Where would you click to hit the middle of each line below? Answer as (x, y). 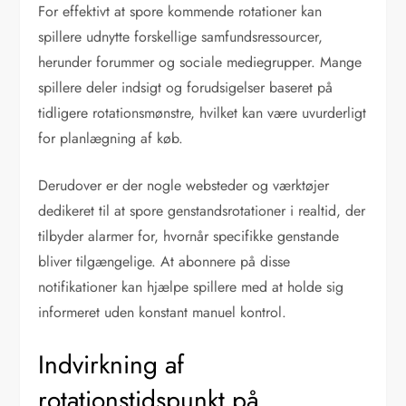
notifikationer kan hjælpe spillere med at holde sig (191, 287)
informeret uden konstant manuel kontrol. (163, 313)
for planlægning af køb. (111, 139)
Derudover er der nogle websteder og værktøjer (184, 186)
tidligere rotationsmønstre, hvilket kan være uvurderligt (203, 113)
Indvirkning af (111, 365)
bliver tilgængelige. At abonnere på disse (164, 262)
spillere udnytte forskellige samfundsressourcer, (181, 37)
